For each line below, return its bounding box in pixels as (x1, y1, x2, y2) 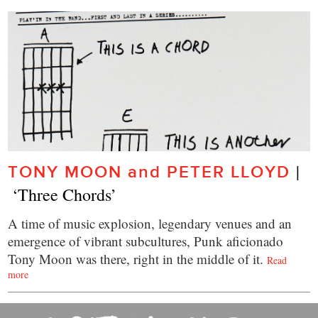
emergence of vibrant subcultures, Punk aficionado (8, 231, 284, 250)
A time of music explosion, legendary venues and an (8, 214, 292, 232)
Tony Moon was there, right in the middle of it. (8, 249, 264, 268)
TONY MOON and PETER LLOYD (8, 162, 297, 181)
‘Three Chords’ (8, 182, 117, 206)
